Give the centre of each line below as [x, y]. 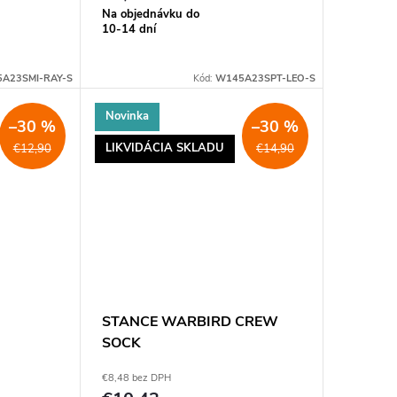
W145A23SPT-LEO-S [265, 78]
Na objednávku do [150, 14]
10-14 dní [128, 29]
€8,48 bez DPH [136, 378]
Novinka [127, 117]
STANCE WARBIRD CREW [190, 322]
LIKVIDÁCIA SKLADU [164, 148]
